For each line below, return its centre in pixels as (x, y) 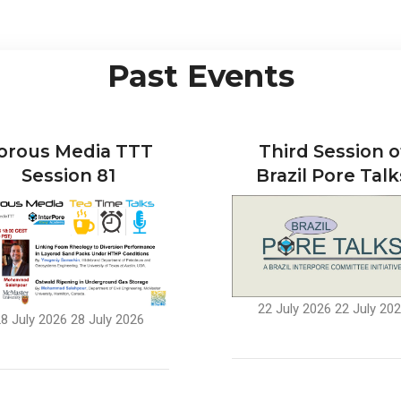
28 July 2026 (107, 320)
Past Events (200, 76)
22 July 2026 (294, 308)
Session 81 (68, 175)
